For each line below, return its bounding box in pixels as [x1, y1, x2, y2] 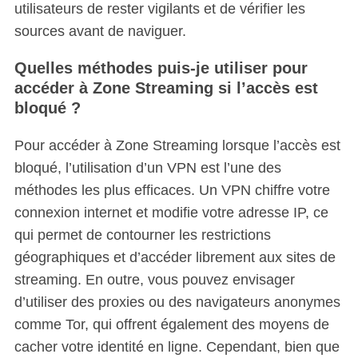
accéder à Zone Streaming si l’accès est [14, 79, 318, 97]
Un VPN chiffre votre [194, 182, 330, 198]
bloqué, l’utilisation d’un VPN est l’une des [14, 160, 281, 176]
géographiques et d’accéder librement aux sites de [14, 249, 336, 265]
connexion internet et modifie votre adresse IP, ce [14, 205, 328, 221]
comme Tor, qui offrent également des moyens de [14, 316, 329, 332]
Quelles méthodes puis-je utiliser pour [14, 59, 308, 77]
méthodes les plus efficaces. [14, 182, 195, 198]
